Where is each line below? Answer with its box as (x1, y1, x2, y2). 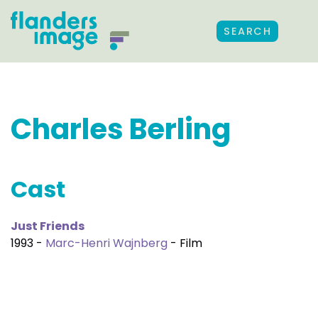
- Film (168, 235, 202, 251)
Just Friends (11, 218, 84, 234)
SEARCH (224, 24, 271, 38)
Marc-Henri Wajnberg (45, 235, 168, 251)
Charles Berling (11, 109, 231, 149)
